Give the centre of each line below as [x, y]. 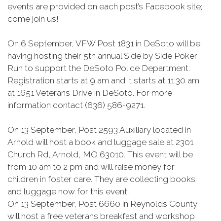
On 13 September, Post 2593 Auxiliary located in [99, 130]
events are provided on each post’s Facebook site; [105, 6]
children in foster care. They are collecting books [101, 179]
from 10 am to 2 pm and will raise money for [91, 167]
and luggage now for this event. [68, 191]
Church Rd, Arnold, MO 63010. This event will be [100, 154]
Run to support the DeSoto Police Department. [99, 68]
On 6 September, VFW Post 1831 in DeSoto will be [104, 43]
